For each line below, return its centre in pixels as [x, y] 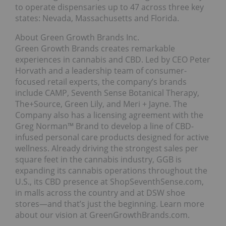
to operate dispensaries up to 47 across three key [109, 7]
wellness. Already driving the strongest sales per [107, 149]
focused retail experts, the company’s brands [101, 82]
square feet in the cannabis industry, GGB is [98, 160]
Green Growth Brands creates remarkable [95, 49]
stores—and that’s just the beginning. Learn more [110, 204]
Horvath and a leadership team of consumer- [101, 71]
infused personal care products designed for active [112, 137]
